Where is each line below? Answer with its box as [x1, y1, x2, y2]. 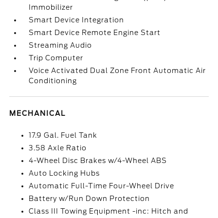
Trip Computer [29, 54, 84, 62]
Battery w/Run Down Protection [29, 195, 150, 202]
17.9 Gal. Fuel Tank [29, 131, 98, 139]
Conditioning [29, 77, 77, 85]
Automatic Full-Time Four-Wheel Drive [29, 182, 175, 190]
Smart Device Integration [29, 16, 125, 24]
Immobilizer [29, 3, 73, 11]
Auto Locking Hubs [29, 169, 100, 177]
